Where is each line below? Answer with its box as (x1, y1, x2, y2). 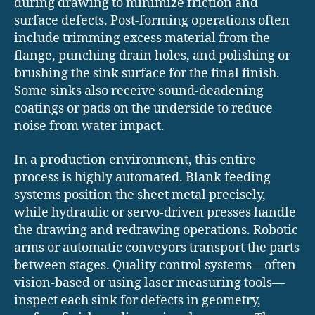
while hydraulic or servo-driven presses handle (14, 204, 296, 221)
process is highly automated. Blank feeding (14, 169, 271, 186)
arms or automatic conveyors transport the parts (14, 239, 300, 256)
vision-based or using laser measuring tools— (14, 274, 285, 291)
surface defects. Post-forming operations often (14, 13, 290, 30)
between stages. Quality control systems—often (14, 257, 296, 274)
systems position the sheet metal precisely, (14, 186, 266, 203)
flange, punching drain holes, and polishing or (14, 48, 290, 65)
